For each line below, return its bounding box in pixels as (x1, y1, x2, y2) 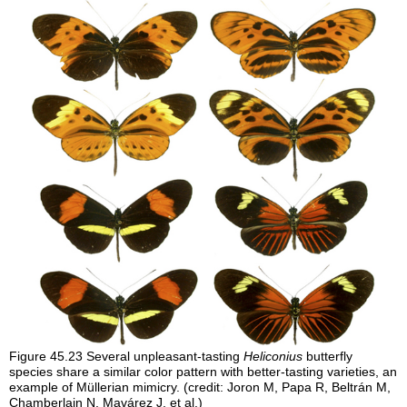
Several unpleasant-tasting (86, 349, 244, 363)
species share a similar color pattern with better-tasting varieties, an (9, 364, 398, 379)
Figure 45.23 (9, 349, 87, 363)
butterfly (303, 349, 353, 363)
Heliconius (243, 349, 303, 363)
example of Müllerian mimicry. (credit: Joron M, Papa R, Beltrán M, (9, 380, 392, 394)
